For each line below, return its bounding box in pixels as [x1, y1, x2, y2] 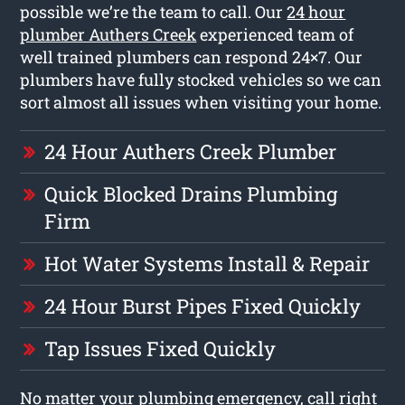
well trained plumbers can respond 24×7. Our [20, 45, 363, 68]
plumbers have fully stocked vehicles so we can [20, 68, 382, 90]
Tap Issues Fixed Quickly [44, 334, 277, 362]
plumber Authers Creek [20, 23, 197, 45]
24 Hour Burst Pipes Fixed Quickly [44, 292, 362, 319]
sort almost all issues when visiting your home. [20, 90, 382, 113]
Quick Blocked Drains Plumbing [44, 180, 338, 207]
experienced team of [196, 23, 354, 45]
